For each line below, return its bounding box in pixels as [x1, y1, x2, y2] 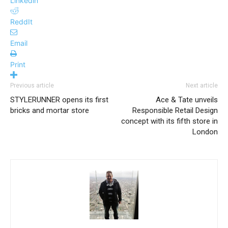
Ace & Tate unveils [156, 95, 218, 104]
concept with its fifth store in [121, 116, 218, 126]
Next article [186, 81, 218, 89]
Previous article [10, 81, 54, 89]
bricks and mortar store [10, 105, 89, 115]
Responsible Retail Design [132, 105, 218, 115]
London [192, 127, 218, 136]
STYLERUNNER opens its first [10, 95, 108, 104]
